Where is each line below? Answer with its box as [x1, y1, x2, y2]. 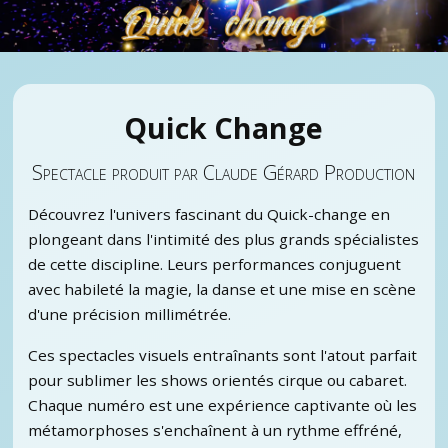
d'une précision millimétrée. [27, 304, 231, 325]
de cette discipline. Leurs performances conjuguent [27, 254, 401, 275]
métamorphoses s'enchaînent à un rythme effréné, [27, 420, 402, 441]
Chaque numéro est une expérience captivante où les [27, 395, 417, 416]
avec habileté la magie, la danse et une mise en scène [27, 279, 416, 300]
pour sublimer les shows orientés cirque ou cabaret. [27, 370, 407, 391]
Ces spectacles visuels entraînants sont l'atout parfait [27, 345, 417, 366]
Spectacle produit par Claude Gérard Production [32, 159, 416, 187]
